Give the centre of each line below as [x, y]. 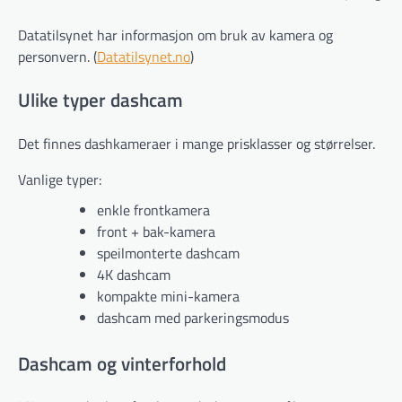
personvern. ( [57, 57]
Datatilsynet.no [144, 57]
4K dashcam [134, 274]
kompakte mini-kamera [168, 296]
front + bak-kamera [156, 231]
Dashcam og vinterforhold [122, 363]
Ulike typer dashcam [100, 99]
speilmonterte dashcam [168, 253]
